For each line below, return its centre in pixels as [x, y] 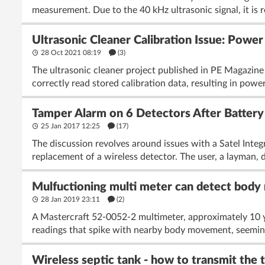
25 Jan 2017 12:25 [70, 126]
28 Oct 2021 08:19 [71, 53]
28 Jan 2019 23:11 [70, 199]
